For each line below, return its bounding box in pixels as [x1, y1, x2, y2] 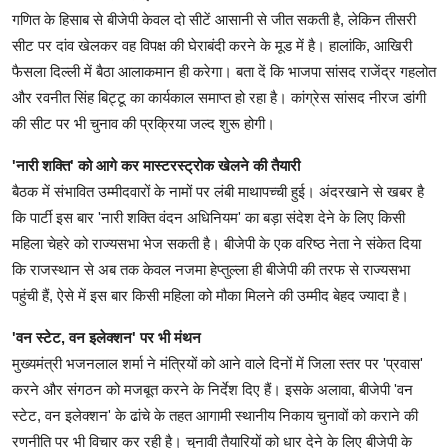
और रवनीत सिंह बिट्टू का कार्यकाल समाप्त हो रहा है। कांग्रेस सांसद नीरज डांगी [12, 88, 426, 106]
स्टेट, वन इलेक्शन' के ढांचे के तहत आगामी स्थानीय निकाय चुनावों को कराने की [12, 406, 418, 424]
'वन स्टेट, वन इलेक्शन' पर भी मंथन [12, 328, 201, 346]
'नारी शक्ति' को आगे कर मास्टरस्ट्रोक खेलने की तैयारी [12, 156, 300, 174]
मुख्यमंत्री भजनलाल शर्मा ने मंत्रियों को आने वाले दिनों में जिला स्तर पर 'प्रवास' [12, 354, 423, 372]
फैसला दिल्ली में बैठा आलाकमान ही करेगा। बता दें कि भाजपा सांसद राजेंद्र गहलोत [12, 62, 436, 80]
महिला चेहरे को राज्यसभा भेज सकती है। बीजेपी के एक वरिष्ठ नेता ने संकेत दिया [12, 234, 421, 252]
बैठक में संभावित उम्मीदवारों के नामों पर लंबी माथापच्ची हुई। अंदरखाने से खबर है [12, 182, 424, 200]
